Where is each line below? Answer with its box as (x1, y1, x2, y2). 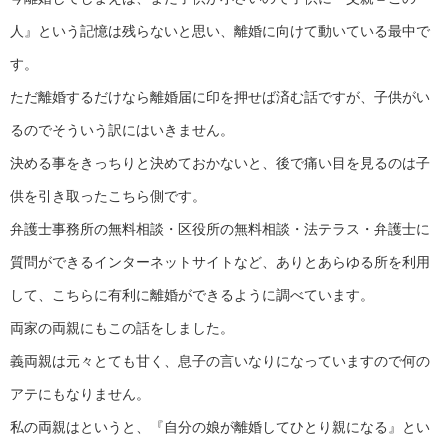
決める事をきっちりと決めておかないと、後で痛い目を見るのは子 (10, 154, 430, 171)
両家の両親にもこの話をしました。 (10, 319, 234, 336)
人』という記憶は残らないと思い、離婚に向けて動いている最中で (10, 22, 430, 39)
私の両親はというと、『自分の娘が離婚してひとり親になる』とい (10, 418, 430, 435)
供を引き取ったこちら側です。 (10, 187, 206, 204)
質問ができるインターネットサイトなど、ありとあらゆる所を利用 (10, 253, 430, 270)
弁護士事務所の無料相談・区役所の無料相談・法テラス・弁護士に (10, 220, 430, 237)
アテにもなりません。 (10, 385, 150, 402)
